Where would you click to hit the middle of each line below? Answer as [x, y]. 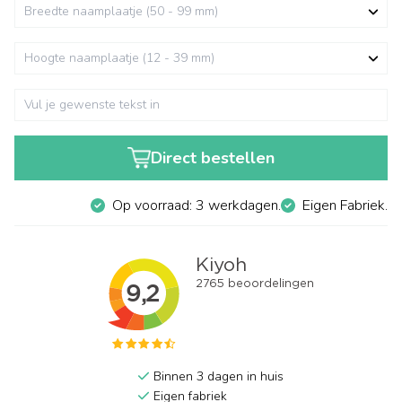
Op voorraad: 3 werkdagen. [197, 206]
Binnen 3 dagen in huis [216, 377]
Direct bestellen [213, 158]
